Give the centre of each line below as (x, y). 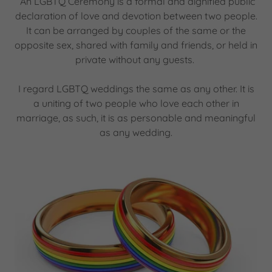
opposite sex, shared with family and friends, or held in (136, 45)
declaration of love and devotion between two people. (136, 16)
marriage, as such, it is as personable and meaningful (136, 118)
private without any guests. (136, 59)
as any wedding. (136, 132)
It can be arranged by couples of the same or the (136, 30)
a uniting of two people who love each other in (136, 103)
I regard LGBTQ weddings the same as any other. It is (136, 89)
